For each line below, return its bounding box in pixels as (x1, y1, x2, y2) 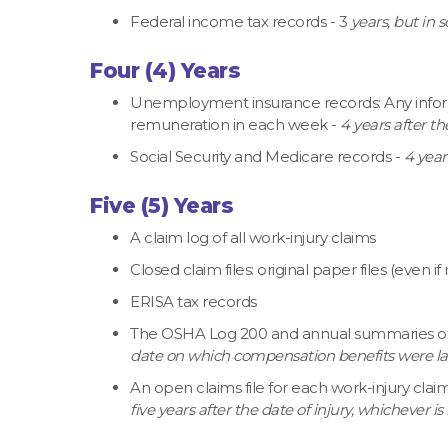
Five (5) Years (90, 193, 233, 219)
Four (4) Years (90, 58, 240, 83)
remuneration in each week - (130, 115, 340, 134)
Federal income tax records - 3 (130, 11, 347, 31)
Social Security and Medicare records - (130, 147, 404, 166)
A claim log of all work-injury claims (130, 228, 376, 248)
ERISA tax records (130, 292, 257, 312)
